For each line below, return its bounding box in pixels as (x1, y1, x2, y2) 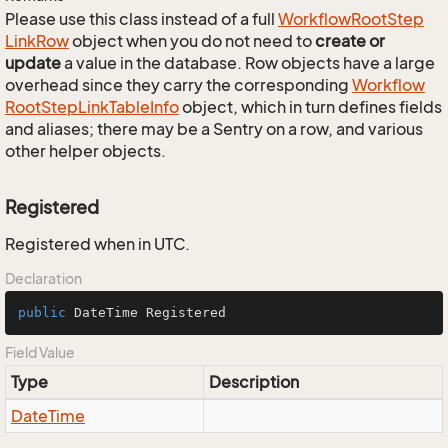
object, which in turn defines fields (179, 97, 442, 117)
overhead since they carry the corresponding (5, 75, 352, 95)
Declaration (5, 270, 82, 287)
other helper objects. (5, 141, 166, 161)
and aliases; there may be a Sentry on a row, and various (5, 119, 423, 139)
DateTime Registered (66, 305, 226, 320)
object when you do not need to (69, 31, 315, 51)
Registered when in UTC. (5, 234, 190, 254)
